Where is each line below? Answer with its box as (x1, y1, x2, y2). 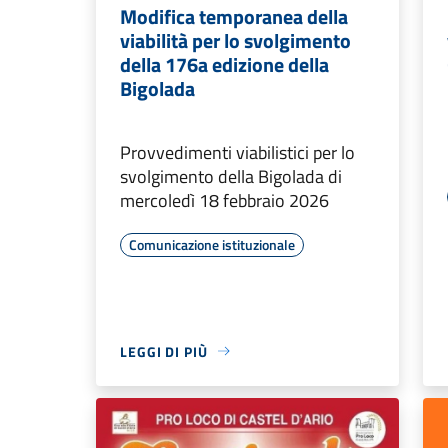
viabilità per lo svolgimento (120, 24, 351, 56)
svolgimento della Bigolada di (120, 162, 342, 190)
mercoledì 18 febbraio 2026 (120, 186, 329, 214)
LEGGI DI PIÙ (120, 340, 208, 362)
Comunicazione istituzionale (129, 233, 295, 255)
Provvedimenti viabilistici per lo (120, 138, 355, 166)
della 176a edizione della (120, 48, 329, 80)
